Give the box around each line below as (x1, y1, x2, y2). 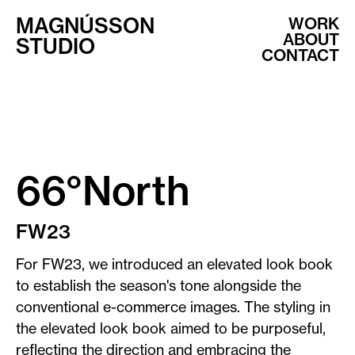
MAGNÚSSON (16, 13, 155, 39)
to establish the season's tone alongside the (16, 276, 301, 295)
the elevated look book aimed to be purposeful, (16, 319, 326, 338)
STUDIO (16, 33, 95, 59)
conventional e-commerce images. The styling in (16, 297, 330, 316)
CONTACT (261, 45, 339, 65)
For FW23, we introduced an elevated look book (16, 254, 333, 273)
